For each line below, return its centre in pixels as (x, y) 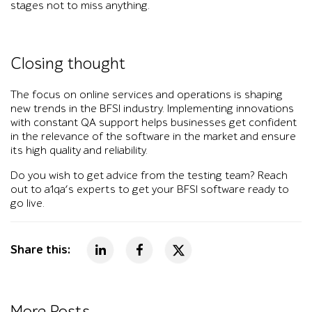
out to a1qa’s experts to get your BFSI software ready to (150, 189)
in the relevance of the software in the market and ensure (153, 136)
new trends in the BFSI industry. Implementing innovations (152, 108)
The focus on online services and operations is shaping (147, 94)
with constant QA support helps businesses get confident (154, 122)
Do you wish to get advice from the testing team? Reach (149, 175)
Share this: (40, 249)
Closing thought (68, 63)
